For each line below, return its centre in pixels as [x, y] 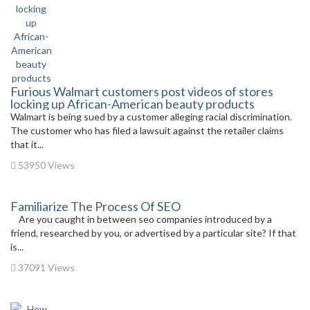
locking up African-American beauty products [133, 104]
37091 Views [45, 267]
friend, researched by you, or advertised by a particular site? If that [153, 233]
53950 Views [45, 165]
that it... [27, 144]
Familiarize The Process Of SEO [95, 206]
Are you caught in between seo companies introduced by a [141, 219]
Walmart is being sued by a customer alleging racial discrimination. [152, 117]
